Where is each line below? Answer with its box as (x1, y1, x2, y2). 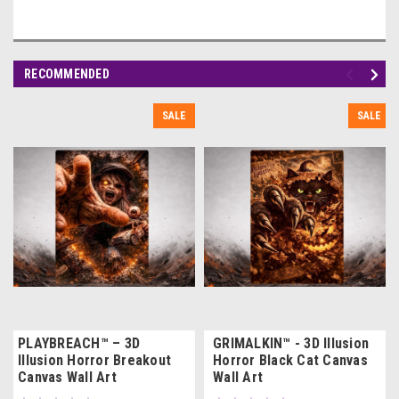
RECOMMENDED (24, 66, 110, 81)
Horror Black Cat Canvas (213, 351, 368, 369)
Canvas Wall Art (18, 368, 117, 386)
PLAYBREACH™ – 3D (18, 334, 140, 352)
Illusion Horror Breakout (18, 351, 171, 369)
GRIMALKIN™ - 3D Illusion (213, 334, 369, 352)
